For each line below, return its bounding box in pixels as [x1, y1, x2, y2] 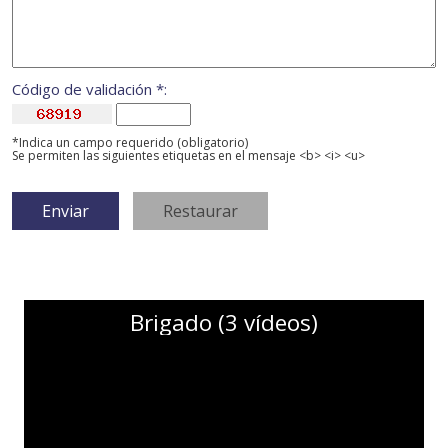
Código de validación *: [12, 79, 167, 100]
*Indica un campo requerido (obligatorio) [12, 134, 248, 152]
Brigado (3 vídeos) [130, 307, 318, 339]
